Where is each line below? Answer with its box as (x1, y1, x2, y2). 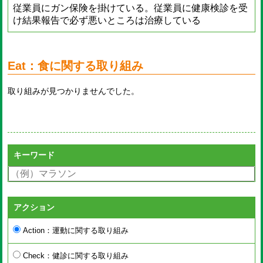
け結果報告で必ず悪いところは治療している (13, 15, 201, 25)
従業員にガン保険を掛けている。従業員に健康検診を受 (13, 2, 248, 13)
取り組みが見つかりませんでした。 (8, 86, 140, 96)
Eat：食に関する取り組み (8, 59, 144, 72)
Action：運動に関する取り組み (21, 225, 129, 235)
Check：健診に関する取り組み (21, 251, 129, 260)
